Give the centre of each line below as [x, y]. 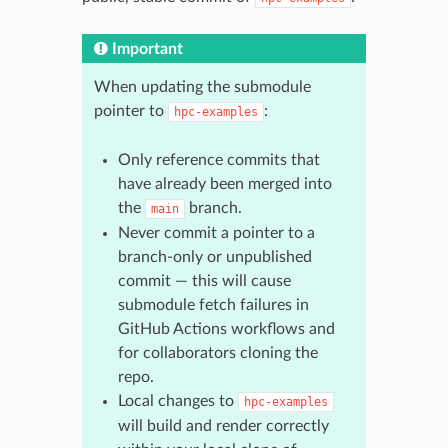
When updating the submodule [202, 86]
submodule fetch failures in [213, 304]
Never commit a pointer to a [216, 232]
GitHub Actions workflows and [226, 328]
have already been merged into [224, 183]
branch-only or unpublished [214, 256]
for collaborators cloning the [217, 352]
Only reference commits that [218, 159]
